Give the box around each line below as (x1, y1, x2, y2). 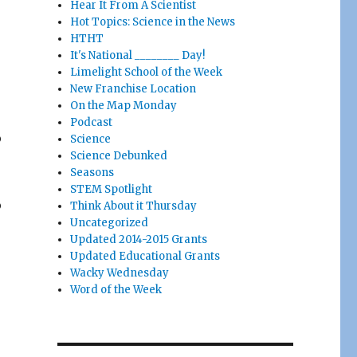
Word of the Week (70, 283, 163, 296)
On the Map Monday (70, 99, 178, 112)
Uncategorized (70, 216, 149, 229)
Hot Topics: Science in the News (70, 15, 236, 29)
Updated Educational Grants (70, 249, 221, 263)
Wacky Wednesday (70, 266, 170, 280)
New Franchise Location (70, 82, 197, 96)
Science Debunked (70, 149, 168, 163)
